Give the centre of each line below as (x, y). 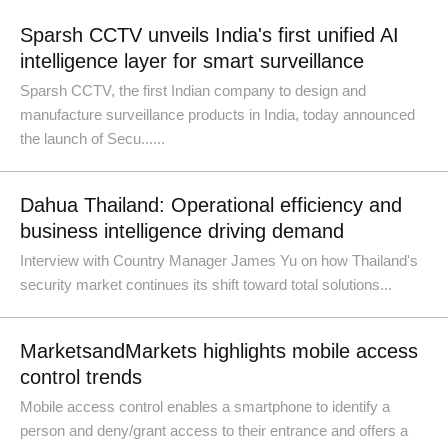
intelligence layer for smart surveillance (192, 61)
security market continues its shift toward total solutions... (206, 284)
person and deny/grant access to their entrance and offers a (214, 430)
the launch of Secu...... (92, 138)
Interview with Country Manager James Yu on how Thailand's (219, 260)
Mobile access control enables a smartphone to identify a (205, 406)
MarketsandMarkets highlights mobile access (219, 351)
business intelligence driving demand (182, 231)
